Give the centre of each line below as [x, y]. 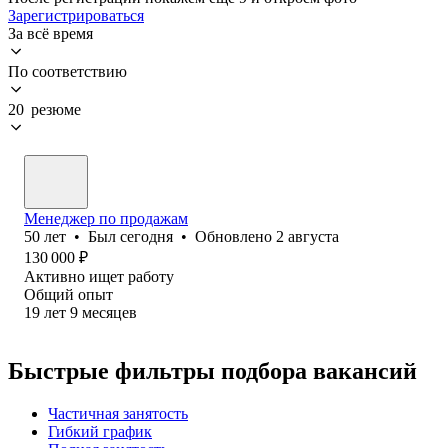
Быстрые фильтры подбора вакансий [212, 370]
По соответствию [67, 71]
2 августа [307, 236]
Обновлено [235, 236]
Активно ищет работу [99, 276]
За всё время [50, 33]
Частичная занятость [118, 413]
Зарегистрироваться [76, 15]
